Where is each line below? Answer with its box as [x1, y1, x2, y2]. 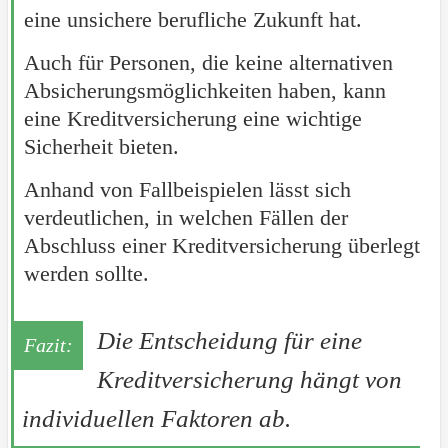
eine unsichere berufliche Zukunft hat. [23, 7, 362, 33]
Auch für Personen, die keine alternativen [23, 50, 393, 76]
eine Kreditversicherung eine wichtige [23, 106, 362, 132]
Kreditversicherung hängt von [96, 366, 402, 394]
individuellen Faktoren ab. [21, 405, 291, 433]
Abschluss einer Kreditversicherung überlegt [23, 233, 420, 259]
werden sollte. [23, 261, 149, 287]
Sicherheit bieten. [23, 134, 179, 160]
